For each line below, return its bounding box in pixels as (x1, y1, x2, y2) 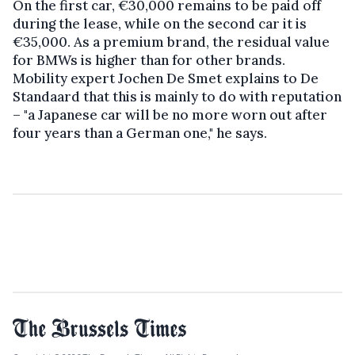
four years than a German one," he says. (13, 124, 267, 142)
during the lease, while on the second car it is (13, 14, 307, 32)
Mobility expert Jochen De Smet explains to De (13, 69, 319, 87)
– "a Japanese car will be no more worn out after (13, 105, 327, 124)
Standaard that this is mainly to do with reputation (13, 87, 342, 105)
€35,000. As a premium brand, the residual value (13, 32, 330, 51)
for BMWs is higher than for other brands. (13, 51, 285, 69)
